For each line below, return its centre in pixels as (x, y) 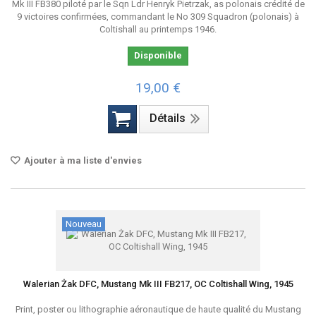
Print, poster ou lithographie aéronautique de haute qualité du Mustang (158, 309)
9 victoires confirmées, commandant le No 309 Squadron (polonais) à (158, 17)
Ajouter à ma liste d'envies (82, 160)
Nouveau (84, 224)
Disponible (158, 55)
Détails (167, 118)
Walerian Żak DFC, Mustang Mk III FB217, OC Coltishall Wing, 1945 (158, 284)
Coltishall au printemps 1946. (158, 29)
